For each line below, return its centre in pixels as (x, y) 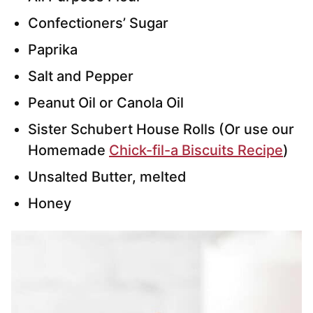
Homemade (68, 151)
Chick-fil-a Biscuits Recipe (196, 151)
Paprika (53, 50)
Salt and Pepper (81, 77)
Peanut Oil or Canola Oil (106, 103)
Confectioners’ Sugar (98, 23)
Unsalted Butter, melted (109, 177)
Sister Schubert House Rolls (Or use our (161, 130)
